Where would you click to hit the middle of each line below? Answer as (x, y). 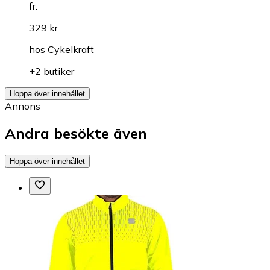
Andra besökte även (76, 133)
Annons (23, 106)
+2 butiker (52, 71)
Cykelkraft (71, 49)
